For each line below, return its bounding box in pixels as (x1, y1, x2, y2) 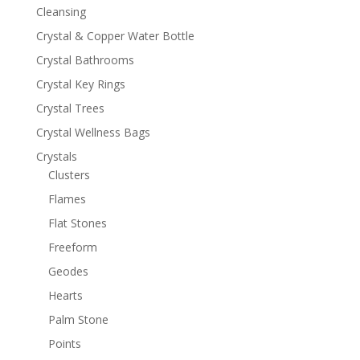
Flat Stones (47, 215, 107, 231)
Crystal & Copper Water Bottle (35, 27, 194, 43)
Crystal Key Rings (35, 76, 125, 92)
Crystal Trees (35, 100, 104, 116)
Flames (47, 190, 86, 207)
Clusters (47, 166, 90, 182)
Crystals (35, 148, 77, 164)
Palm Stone (47, 311, 108, 327)
